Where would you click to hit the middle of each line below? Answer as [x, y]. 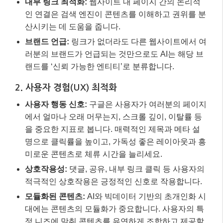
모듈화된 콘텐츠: [55, 69]
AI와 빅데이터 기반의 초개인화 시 [146, 69]
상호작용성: [46, 41]
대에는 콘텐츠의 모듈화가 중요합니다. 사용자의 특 [114, 81]
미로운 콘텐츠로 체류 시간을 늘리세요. [94, 26]
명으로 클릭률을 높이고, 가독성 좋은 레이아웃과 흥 [115, 14]
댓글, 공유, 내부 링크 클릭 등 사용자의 [136, 41]
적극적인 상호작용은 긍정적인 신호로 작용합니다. [113, 54]
